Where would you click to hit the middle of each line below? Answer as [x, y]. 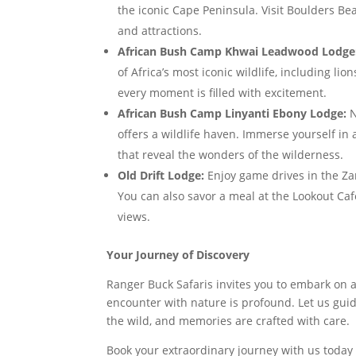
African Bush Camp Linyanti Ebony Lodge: [232, 113]
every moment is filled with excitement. [222, 93]
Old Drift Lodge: [161, 175]
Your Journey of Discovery [178, 255]
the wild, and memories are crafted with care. [228, 321]
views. [134, 217]
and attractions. [160, 31]
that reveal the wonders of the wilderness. [231, 155]
